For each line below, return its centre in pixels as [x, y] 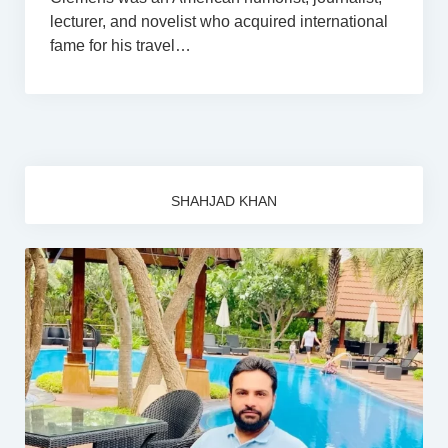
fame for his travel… [120, 45]
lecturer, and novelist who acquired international [218, 21]
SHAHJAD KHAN [224, 201]
